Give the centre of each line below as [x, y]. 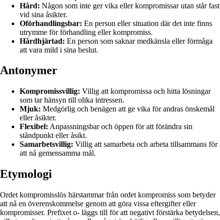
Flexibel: [34, 127]
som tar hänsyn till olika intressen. [72, 100]
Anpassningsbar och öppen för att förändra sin [120, 127]
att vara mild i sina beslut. [59, 50]
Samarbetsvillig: [46, 144]
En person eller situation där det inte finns [147, 23]
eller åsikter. [38, 118]
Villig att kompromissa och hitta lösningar [145, 91]
